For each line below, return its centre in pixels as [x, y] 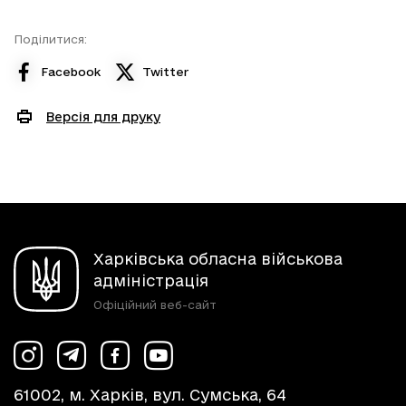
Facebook [71, 71]
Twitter [165, 71]
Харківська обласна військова [218, 259]
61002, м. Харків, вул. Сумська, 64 [150, 395]
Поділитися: [50, 39]
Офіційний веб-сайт [155, 304]
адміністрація [151, 280]
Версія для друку [103, 116]
